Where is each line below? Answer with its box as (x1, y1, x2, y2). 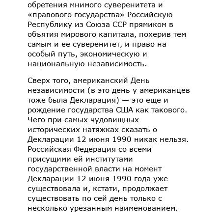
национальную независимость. (27, 59, 147, 68)
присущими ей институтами (27, 154, 133, 163)
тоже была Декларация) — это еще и (27, 95, 168, 104)
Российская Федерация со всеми (27, 144, 152, 153)
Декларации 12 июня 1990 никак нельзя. (27, 134, 189, 143)
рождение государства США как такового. (27, 105, 187, 114)
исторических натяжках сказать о (27, 124, 157, 134)
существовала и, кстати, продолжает (27, 183, 167, 192)
